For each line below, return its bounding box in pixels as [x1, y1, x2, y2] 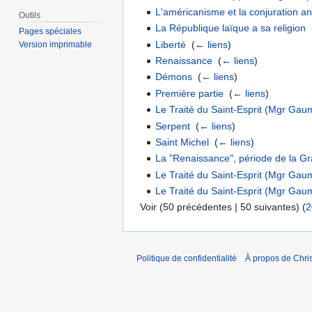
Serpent [155, 120, 191, 132]
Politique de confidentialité [136, 253, 237, 264]
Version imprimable [19, 40, 93, 50]
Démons [155, 71, 193, 83]
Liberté [155, 38, 187, 50]
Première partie [155, 87, 224, 99]
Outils [19, 10, 41, 20]
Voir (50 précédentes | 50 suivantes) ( [140, 201, 306, 213]
